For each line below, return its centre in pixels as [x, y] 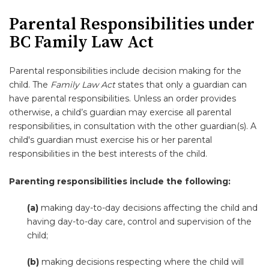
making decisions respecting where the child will [141, 262]
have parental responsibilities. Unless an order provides [122, 98]
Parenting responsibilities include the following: [120, 181]
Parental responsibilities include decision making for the [125, 71]
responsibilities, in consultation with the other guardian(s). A [133, 126]
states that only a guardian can [181, 85]
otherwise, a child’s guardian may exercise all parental [120, 112]
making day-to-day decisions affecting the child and [148, 208]
